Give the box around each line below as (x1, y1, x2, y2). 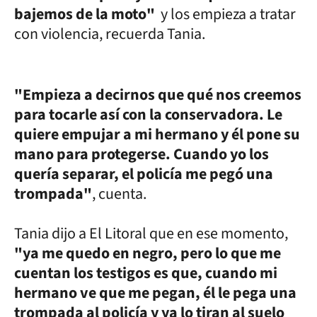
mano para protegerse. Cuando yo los (14, 143, 269, 166)
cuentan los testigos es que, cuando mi (14, 262, 277, 284)
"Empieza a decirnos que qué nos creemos (14, 83, 301, 106)
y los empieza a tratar (161, 3, 296, 25)
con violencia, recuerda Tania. (14, 23, 208, 45)
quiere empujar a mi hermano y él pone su (14, 123, 300, 146)
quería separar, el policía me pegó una (14, 163, 273, 185)
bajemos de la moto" (14, 3, 161, 25)
